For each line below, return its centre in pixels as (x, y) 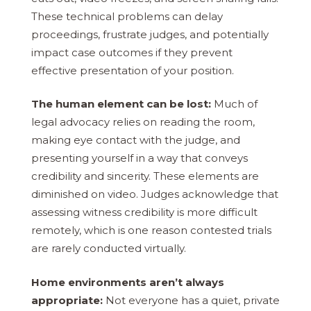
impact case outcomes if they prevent (132, 52)
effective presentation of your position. (133, 70)
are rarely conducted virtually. (109, 249)
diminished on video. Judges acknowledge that (155, 194)
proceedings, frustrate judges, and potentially (150, 34)
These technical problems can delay (127, 16)
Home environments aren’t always (128, 282)
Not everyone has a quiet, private (191, 300)
